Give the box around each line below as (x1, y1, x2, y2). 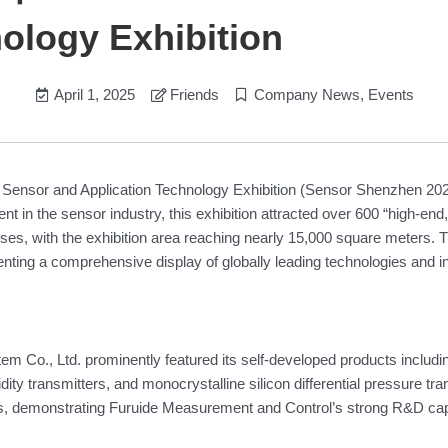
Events (367, 85, 414, 103)
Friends (169, 85, 219, 103)
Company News (253, 85, 360, 103)
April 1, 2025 (53, 85, 135, 103)
